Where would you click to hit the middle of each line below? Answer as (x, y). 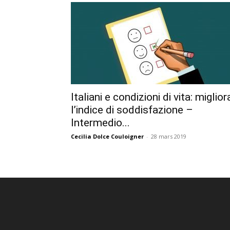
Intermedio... (100, 122)
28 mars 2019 (169, 136)
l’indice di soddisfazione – (132, 110)
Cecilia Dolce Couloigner (107, 136)
